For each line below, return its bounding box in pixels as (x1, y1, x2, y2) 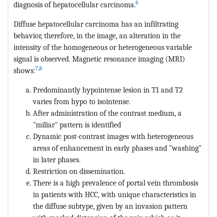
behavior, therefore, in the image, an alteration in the (14, 31, 181, 40)
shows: (14, 65, 35, 75)
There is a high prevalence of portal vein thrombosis (33, 178, 198, 187)
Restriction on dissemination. (33, 167, 125, 176)
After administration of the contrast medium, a (33, 108, 182, 118)
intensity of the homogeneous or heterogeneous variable (14, 42, 192, 52)
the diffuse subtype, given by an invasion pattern (33, 201, 187, 211)
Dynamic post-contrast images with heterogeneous (33, 132, 193, 141)
